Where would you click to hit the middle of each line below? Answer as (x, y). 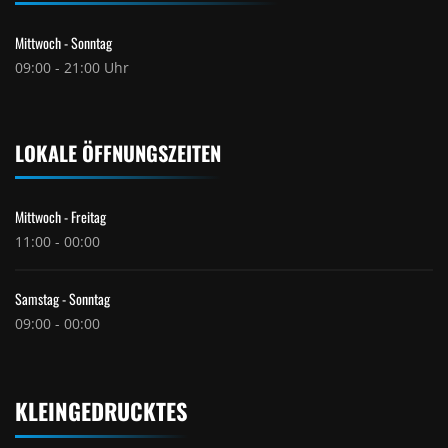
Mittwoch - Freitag (60, 216)
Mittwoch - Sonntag (63, 42)
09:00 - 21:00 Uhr (72, 67)
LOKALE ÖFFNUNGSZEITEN (118, 152)
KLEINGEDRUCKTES (101, 410)
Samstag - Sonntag (62, 298)
